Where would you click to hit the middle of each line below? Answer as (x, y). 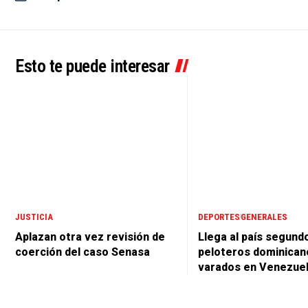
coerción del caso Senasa (82, 252)
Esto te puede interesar (92, 66)
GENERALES (264, 217)
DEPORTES (219, 217)
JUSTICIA (34, 217)
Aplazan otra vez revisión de (90, 236)
